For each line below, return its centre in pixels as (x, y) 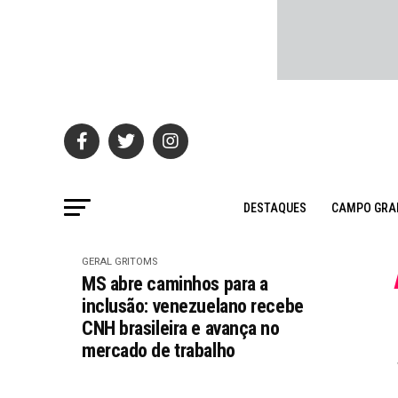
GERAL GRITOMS (119, 262)
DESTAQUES (275, 208)
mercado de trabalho (159, 350)
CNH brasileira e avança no (181, 328)
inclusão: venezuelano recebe (193, 306)
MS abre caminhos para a (175, 284)
